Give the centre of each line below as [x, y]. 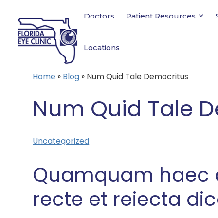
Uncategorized [61, 141]
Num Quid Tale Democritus [138, 77]
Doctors [99, 16]
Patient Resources [161, 16]
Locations [102, 47]
